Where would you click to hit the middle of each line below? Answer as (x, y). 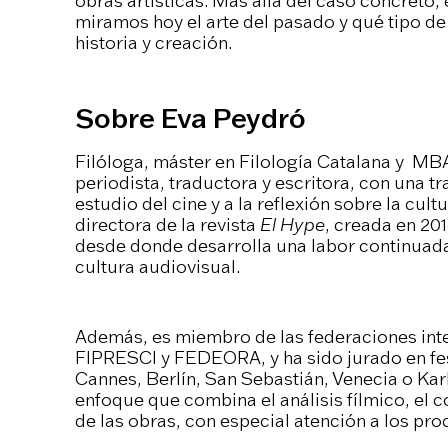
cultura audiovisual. (157, 266)
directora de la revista (167, 224)
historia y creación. (153, 42)
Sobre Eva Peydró (190, 118)
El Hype (292, 224)
